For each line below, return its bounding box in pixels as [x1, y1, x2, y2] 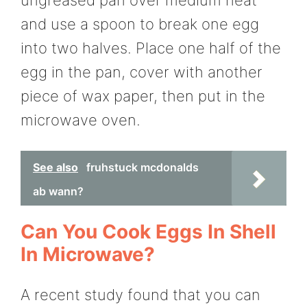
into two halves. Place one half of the [21, 39, 281, 58]
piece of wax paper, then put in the [21, 87, 265, 106]
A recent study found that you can [21, 285, 260, 304]
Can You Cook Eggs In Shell [21, 219, 276, 243]
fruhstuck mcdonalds [86, 160, 199, 174]
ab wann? [33, 184, 84, 198]
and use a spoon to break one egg [21, 15, 259, 34]
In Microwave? [21, 242, 155, 266]
